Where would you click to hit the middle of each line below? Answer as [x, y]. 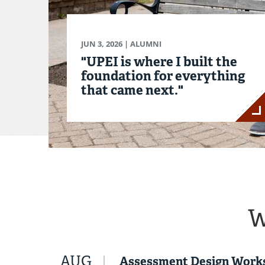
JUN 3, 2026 [102, 44]
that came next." [132, 90]
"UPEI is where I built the [159, 62]
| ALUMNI [142, 44]
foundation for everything [163, 76]
